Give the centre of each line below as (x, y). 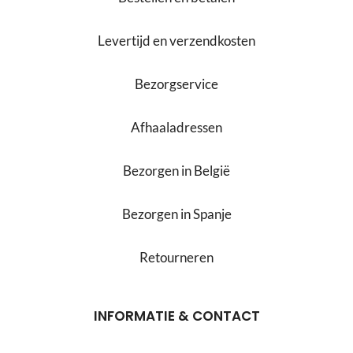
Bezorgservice (176, 84)
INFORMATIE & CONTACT (176, 316)
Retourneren (176, 257)
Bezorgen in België (176, 171)
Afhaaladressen (176, 127)
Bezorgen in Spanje (176, 214)
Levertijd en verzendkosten (176, 41)
